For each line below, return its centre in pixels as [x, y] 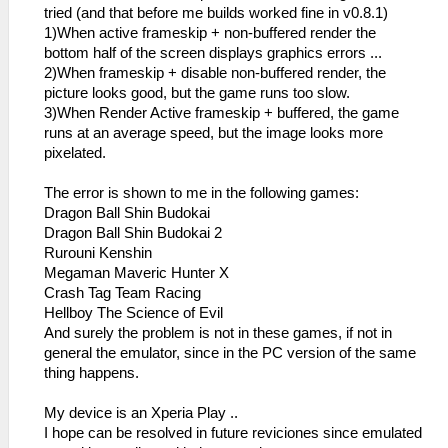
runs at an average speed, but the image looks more [213, 132]
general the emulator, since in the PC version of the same [230, 352]
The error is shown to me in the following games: [201, 192]
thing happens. [91, 372]
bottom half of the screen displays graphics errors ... [213, 52]
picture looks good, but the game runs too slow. [197, 92]
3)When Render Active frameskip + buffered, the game [221, 112]
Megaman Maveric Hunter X [136, 272]
